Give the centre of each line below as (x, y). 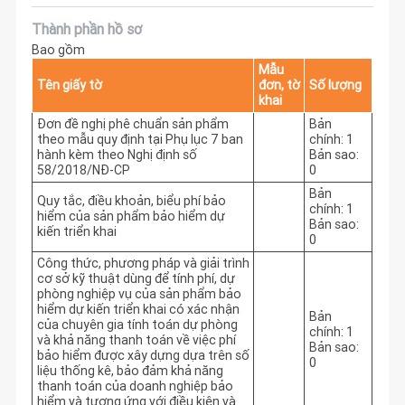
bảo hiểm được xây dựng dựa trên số (143, 356)
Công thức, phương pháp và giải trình (143, 264)
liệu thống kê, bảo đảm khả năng (130, 371)
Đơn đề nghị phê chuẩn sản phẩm (132, 124)
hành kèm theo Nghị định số (117, 155)
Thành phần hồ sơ (87, 28)
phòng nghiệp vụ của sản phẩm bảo (139, 294)
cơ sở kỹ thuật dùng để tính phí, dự (136, 279)
